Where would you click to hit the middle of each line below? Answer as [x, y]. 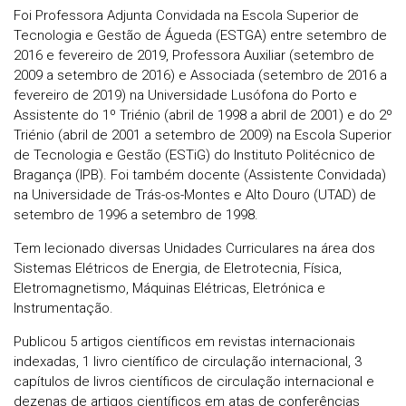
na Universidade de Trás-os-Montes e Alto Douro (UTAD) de [195, 195]
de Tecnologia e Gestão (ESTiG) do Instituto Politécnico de [194, 155]
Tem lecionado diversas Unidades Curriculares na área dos [194, 249]
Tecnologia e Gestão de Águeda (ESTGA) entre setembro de [200, 36]
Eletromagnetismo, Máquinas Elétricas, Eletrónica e [169, 289]
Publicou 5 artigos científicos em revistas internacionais [184, 342]
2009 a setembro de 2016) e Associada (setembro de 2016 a [200, 76]
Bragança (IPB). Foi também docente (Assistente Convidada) [200, 175]
